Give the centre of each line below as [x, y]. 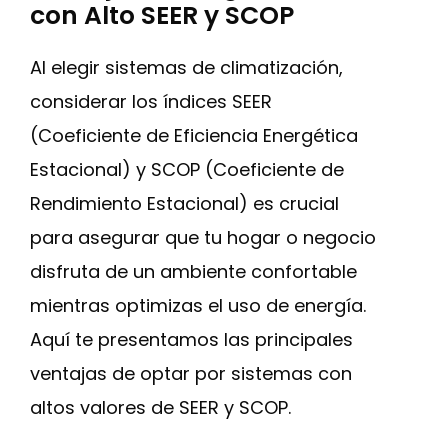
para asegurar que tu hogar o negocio [203, 237]
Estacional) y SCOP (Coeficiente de [187, 169]
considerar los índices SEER [151, 101]
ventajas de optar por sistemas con [191, 373]
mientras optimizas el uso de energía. [198, 305]
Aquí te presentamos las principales [191, 339]
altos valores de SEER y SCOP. [160, 407]
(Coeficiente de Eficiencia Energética [194, 135]
